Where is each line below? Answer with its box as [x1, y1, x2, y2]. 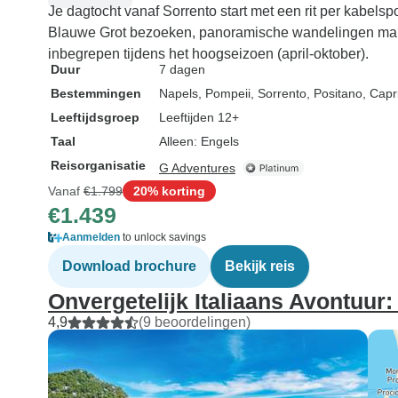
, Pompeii [198, 86, 251, 100]
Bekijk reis [225, 259, 295, 274]
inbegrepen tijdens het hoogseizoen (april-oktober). [48, 46, 369, 61]
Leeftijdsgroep [51, 110, 139, 124]
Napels [159, 86, 198, 100]
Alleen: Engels [159, 134, 239, 148]
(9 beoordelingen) [139, 314, 251, 330]
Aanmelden [62, 231, 120, 243]
